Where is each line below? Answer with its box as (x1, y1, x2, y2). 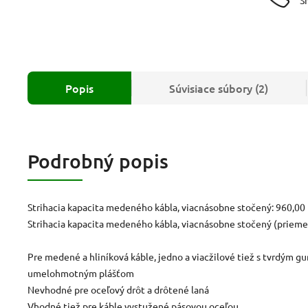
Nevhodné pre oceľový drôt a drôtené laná (27, 283, 209, 296)
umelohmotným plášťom (27, 266, 134, 279)
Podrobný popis (27, 148, 168, 173)
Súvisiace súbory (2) (169, 80, 268, 96)
